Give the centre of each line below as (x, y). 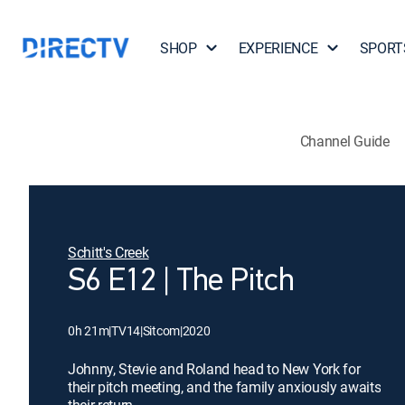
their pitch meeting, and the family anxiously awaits (225, 387)
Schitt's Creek (108, 252)
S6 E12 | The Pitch (181, 282)
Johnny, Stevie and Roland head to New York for (214, 369)
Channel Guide (344, 141)
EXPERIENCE (278, 48)
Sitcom (161, 330)
